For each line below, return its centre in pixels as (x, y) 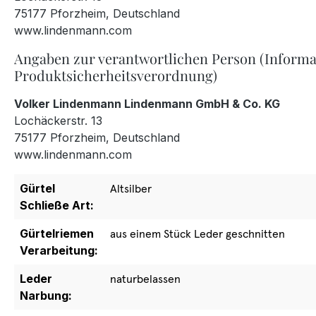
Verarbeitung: (59, 250)
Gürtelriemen (57, 233)
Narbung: (46, 296)
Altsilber (131, 188)
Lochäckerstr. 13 (58, 121)
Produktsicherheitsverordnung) (116, 75)
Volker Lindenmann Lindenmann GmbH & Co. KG (147, 104)
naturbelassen (145, 279)
